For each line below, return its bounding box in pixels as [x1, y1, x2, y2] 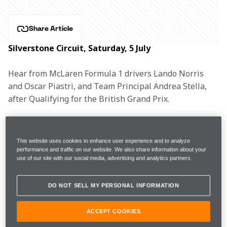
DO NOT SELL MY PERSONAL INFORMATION [48, 182, 179, 189]
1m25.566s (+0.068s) [48, 140, 124, 152]
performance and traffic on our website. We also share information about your [17, 146, 207, 153]
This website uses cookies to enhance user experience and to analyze [17, 138, 191, 144]
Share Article [29, 24, 73, 33]
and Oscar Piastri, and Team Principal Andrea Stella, [8, 81, 209, 92]
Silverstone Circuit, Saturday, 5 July [8, 43, 150, 54]
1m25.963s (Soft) [48, 170, 110, 181]
